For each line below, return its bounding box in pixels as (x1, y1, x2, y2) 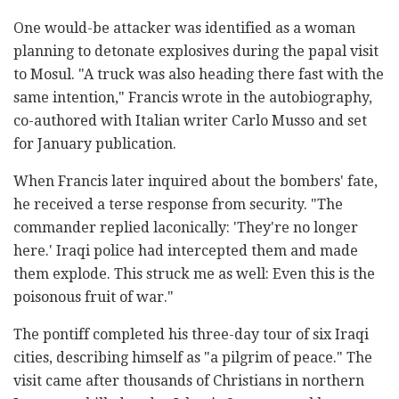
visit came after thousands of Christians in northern (13, 371, 364, 389)
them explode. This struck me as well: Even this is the (13, 265, 375, 282)
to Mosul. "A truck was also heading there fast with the (13, 65, 384, 83)
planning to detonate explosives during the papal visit (13, 42, 379, 60)
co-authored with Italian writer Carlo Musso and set (13, 111, 367, 129)
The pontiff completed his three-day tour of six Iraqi (13, 325, 369, 343)
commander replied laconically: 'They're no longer (13, 218, 358, 236)
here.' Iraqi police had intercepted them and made (13, 241, 358, 259)
